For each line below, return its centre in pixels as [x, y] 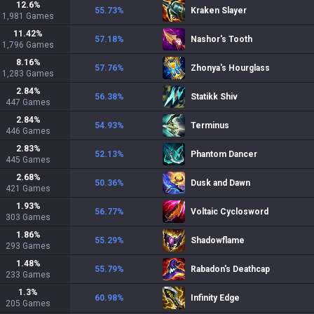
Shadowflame [218, 240]
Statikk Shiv [214, 97]
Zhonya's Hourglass [230, 68]
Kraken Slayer [219, 11]
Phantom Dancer [224, 154]
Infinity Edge [215, 298]
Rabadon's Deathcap [230, 269]
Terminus [210, 125]
